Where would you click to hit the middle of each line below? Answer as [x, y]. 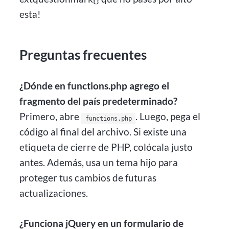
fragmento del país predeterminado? [99, 101]
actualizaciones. [54, 193]
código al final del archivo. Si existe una [103, 132]
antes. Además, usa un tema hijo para [99, 163]
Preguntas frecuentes [83, 55]
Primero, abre [51, 117]
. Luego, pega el [168, 117]
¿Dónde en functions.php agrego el [95, 86]
